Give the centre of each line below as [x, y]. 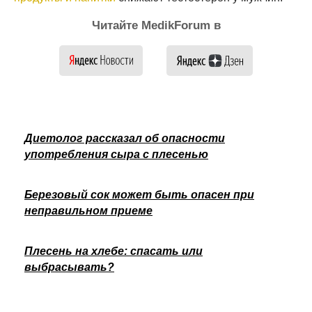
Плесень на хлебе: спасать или [114, 251]
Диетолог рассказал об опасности [125, 138]
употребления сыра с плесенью [116, 154]
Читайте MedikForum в [156, 25]
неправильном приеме [88, 210]
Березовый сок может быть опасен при [139, 194]
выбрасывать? [69, 267]
